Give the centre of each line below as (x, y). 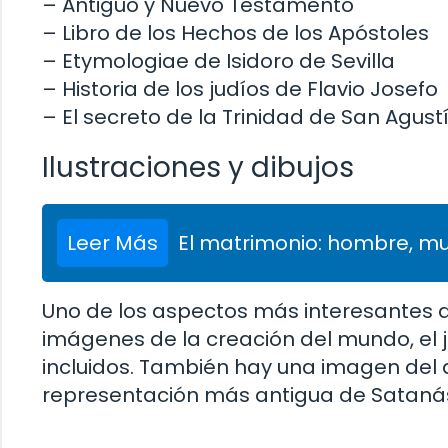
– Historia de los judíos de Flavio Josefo (240, 89)
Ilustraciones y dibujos (198, 168)
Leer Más (112, 243)
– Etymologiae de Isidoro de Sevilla (218, 61)
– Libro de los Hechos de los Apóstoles (235, 33)
